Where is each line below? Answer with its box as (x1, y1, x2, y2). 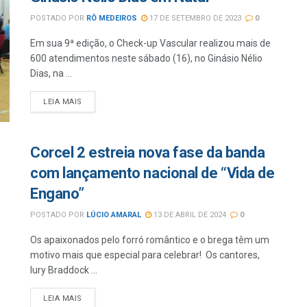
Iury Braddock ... (30, 265, 97, 276)
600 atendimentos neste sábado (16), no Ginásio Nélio (30, 53, 262, 64)
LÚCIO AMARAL (86, 210, 141, 220)
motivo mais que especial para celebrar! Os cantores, (30, 249, 260, 261)
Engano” (30, 185, 84, 203)
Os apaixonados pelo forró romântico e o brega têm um (30, 234, 269, 246)
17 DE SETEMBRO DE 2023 (147, 14, 241, 23)
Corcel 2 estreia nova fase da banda (30, 144, 265, 162)
